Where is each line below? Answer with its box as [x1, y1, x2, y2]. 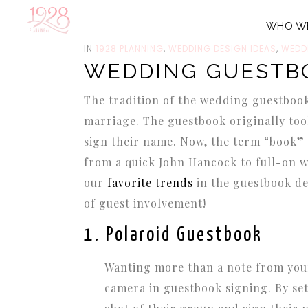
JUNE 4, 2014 [84, 24, 142, 36]
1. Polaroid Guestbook [84, 225, 263, 245]
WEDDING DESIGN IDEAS [168, 43, 276, 54]
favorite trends [104, 175, 197, 190]
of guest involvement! [84, 196, 206, 210]
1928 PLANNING [96, 43, 164, 54]
